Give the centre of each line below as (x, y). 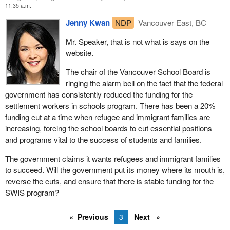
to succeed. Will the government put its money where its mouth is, (115, 170)
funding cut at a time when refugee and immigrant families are (107, 117)
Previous (93, 217)
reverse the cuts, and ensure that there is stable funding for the (109, 181)
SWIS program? (32, 193)
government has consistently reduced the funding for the (99, 94)
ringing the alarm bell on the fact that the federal (144, 83)
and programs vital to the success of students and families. (103, 140)
